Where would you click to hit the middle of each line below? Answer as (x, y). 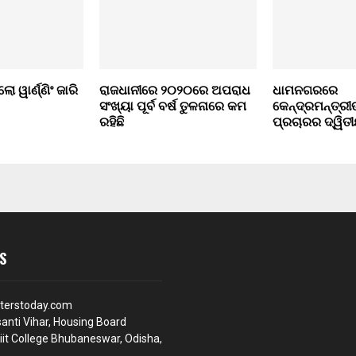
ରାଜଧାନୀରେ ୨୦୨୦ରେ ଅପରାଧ (174, 91)
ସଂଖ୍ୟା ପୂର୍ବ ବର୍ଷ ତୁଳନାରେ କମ (172, 107)
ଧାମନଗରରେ (305, 91)
